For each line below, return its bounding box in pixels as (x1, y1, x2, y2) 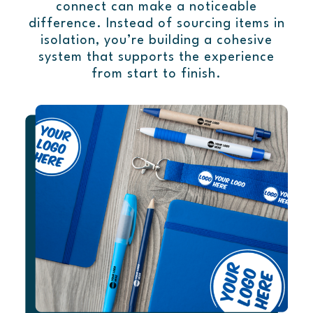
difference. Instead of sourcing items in (28, 17, 285, 31)
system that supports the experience (38, 51, 275, 64)
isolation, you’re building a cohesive (41, 34, 272, 48)
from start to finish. (92, 68, 221, 81)
